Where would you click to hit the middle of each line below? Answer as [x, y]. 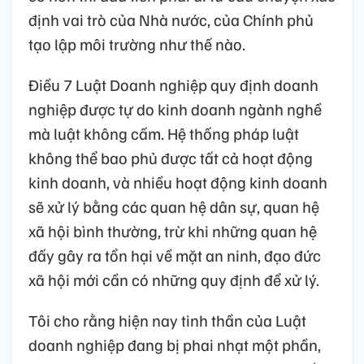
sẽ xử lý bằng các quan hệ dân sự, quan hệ [174, 206]
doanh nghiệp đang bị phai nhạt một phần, [175, 344]
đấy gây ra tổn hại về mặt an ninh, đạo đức [175, 255]
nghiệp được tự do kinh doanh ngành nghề [175, 108]
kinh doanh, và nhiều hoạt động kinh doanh [178, 182]
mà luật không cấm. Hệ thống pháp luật [164, 133]
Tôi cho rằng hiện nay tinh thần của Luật [167, 320]
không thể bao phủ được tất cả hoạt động [171, 157]
